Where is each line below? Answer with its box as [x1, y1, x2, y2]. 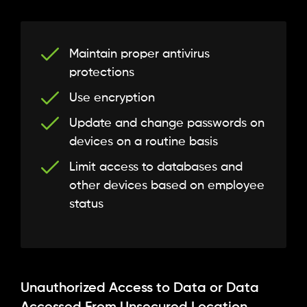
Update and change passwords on [69, 117, 265, 130]
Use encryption [69, 92, 155, 105]
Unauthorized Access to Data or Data [21, 282, 259, 296]
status [69, 198, 103, 211]
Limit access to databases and [69, 161, 243, 174]
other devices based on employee [69, 180, 265, 193]
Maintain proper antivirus [69, 48, 210, 61]
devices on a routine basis [69, 136, 218, 149]
